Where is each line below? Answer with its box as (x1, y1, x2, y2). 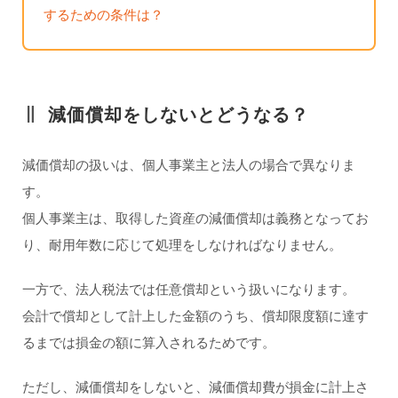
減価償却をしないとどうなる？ (47, 103, 309, 125)
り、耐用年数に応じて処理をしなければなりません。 (21, 236, 342, 253)
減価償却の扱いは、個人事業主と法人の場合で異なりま (21, 156, 355, 173)
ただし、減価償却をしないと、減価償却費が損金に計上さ (21, 378, 369, 395)
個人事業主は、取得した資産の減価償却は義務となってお (21, 210, 369, 227)
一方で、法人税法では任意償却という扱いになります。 (21, 281, 355, 298)
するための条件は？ (44, 7, 164, 24)
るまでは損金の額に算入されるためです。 (21, 334, 275, 351)
